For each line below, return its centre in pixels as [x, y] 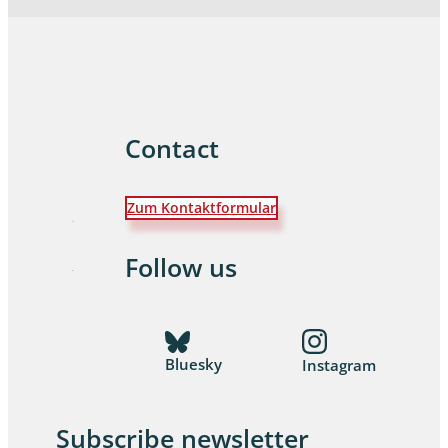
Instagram [339, 365]
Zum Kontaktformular [201, 208]
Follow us [181, 268]
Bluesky [193, 363]
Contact [172, 149]
